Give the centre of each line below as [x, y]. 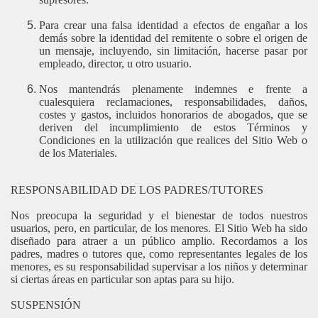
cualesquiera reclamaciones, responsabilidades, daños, [173, 102]
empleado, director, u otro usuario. [115, 64]
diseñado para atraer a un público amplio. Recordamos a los [159, 241]
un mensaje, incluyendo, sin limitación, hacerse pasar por [173, 51]
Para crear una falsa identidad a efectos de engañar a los [173, 25]
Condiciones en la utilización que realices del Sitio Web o [173, 140]
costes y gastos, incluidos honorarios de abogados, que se [173, 115]
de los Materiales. [78, 153]
